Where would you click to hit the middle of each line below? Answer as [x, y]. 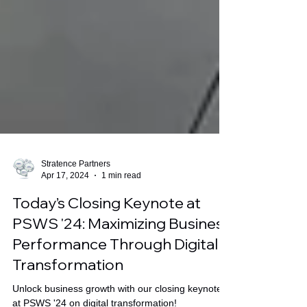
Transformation [68, 289]
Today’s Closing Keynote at [107, 228]
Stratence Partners [76, 188]
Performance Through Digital [115, 269]
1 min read [121, 200]
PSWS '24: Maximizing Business [122, 248]
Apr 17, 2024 [65, 200]
